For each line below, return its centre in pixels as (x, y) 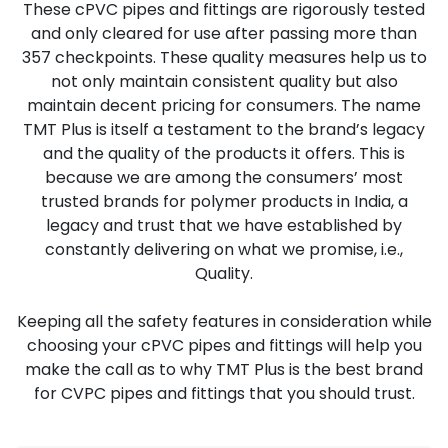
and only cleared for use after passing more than (224, 33)
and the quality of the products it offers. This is (224, 153)
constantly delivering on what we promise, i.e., (224, 249)
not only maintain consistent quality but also (224, 81)
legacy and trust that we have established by (224, 225)
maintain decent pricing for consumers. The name (224, 105)
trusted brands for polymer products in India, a (224, 201)
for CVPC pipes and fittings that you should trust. (224, 393)
